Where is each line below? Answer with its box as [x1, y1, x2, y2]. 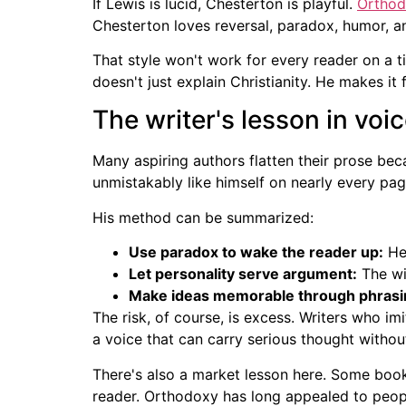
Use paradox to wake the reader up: [129, 243, 383, 262]
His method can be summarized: [92, 208, 314, 227]
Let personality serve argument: [129, 265, 357, 284]
